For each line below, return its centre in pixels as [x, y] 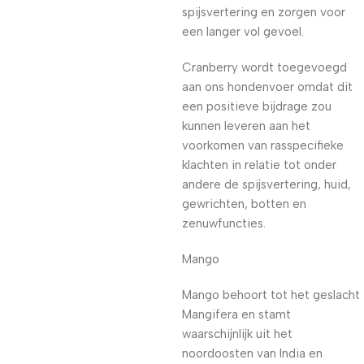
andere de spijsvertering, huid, [266, 184]
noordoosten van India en [252, 353]
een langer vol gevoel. [243, 32]
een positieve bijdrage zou [257, 106]
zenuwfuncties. [224, 223]
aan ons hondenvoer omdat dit [267, 87]
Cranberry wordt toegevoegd [264, 67]
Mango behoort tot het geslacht [271, 295]
